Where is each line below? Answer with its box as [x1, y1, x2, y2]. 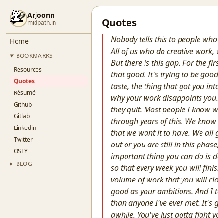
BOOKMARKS [16, 52, 53, 60]
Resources [14, 65, 42, 73]
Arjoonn [27, 10, 54, 19]
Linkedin [14, 124, 36, 132]
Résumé [14, 89, 36, 97]
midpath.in [27, 18, 56, 27]
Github [14, 100, 32, 109]
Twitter [14, 135, 33, 144]
